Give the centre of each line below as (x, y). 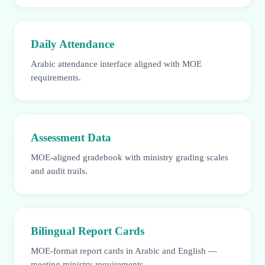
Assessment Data (71, 138)
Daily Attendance (72, 44)
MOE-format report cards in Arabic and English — (124, 251)
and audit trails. (59, 171)
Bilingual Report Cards (88, 231)
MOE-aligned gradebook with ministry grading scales (130, 157)
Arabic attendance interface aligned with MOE (116, 64)
